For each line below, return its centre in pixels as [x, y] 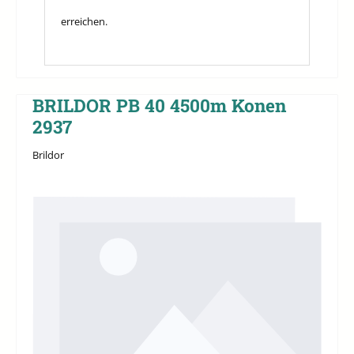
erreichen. [84, 21]
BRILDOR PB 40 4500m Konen [159, 105]
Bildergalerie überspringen [93, 200]
